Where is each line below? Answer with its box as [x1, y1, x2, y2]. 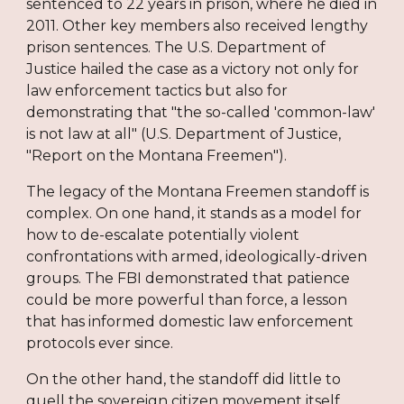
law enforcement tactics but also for [26, 81, 289, 99]
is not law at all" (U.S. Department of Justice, [26, 124, 342, 142]
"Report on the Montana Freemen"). [26, 146, 288, 164]
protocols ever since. [26, 334, 174, 352]
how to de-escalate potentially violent [26, 225, 300, 243]
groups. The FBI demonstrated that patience [26, 269, 351, 287]
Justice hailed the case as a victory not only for [26, 60, 360, 78]
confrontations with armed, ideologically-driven [26, 247, 368, 265]
